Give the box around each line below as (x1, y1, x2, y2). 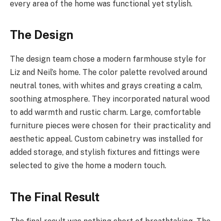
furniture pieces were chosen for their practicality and (10, 121, 211, 131)
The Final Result (10, 189, 100, 204)
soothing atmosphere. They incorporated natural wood (10, 94, 210, 104)
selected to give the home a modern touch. (10, 161, 166, 171)
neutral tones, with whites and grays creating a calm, (10, 81, 202, 91)
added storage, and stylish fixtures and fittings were (10, 147, 200, 157)
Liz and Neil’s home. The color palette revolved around (10, 68, 207, 77)
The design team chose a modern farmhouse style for (10, 54, 206, 64)
